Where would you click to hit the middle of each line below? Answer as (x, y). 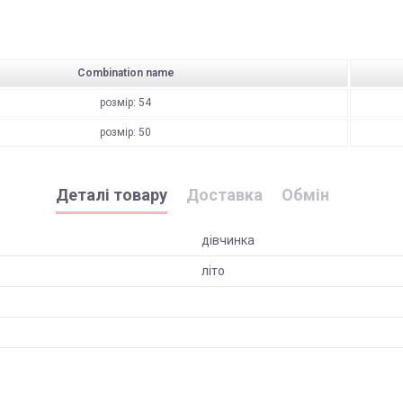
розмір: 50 (125, 133)
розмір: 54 (125, 103)
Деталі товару (111, 195)
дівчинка (228, 241)
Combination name (125, 73)
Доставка (224, 195)
